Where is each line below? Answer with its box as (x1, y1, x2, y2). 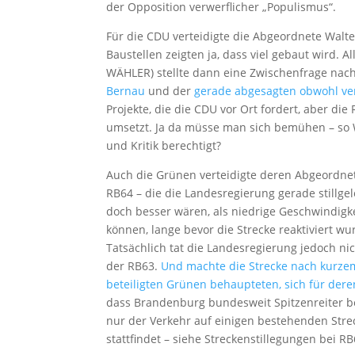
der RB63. (106, 258, 162, 274)
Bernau (106, 83, 146, 99)
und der (145, 83, 195, 99)
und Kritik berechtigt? (106, 138, 222, 154)
